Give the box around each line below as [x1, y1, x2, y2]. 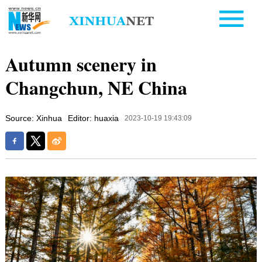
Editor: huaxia [67, 113, 119, 123]
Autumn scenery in [5, 50, 157, 78]
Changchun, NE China [5, 73, 187, 101]
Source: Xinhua [5, 113, 62, 123]
